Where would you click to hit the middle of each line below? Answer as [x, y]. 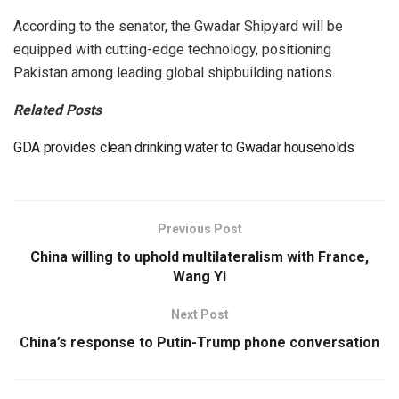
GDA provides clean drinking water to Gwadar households [184, 148]
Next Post [199, 315]
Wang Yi [199, 277]
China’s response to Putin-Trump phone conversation [199, 343]
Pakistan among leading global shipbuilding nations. [174, 73]
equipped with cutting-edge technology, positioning [172, 50]
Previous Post [199, 229]
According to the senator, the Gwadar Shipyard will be [178, 27]
